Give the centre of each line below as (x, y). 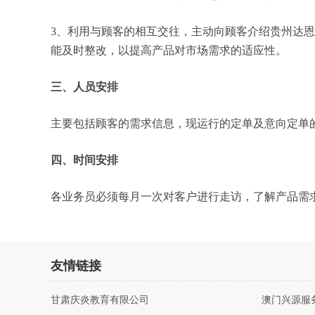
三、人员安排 (84, 87)
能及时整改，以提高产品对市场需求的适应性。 (169, 50)
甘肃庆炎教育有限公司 (100, 300)
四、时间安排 (84, 160)
